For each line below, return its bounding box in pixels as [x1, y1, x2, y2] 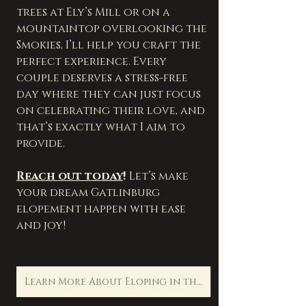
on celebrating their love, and [16, 103, 208, 119]
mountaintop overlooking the [16, 21, 210, 37]
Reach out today [16, 169, 123, 184]
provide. [16, 136, 65, 152]
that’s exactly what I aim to [16, 120, 188, 135]
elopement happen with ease [16, 201, 189, 217]
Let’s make [126, 169, 191, 184]
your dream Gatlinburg [16, 185, 163, 201]
